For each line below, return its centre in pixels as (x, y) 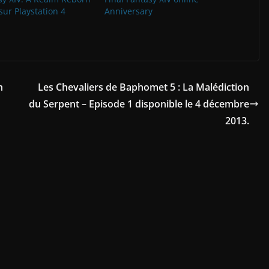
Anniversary (128, 11)
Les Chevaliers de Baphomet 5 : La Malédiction (144, 87)
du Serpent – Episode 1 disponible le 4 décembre (139, 104)
